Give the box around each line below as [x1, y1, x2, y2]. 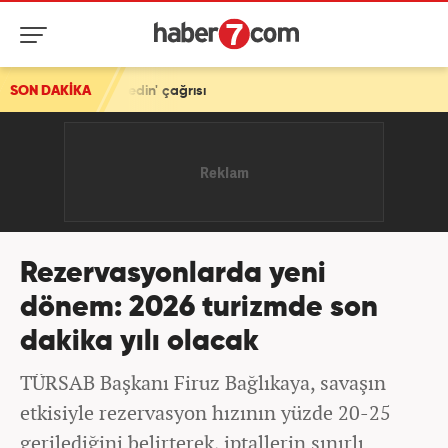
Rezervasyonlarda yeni [20, 260, 326, 289]
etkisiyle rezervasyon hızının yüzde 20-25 [20, 399, 391, 426]
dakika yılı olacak [20, 328, 259, 357]
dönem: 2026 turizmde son [20, 294, 378, 323]
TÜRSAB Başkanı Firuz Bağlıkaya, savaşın [20, 369, 386, 396]
